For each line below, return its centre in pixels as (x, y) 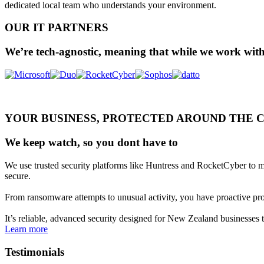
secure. (18, 176)
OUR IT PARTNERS (57, 28)
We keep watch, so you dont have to (91, 143)
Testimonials (34, 252)
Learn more (26, 229)
